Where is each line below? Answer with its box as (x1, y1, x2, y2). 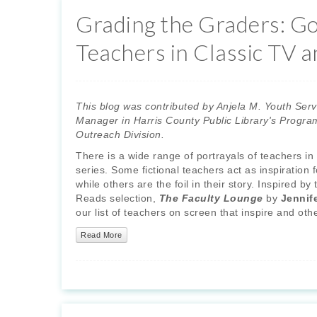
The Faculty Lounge (158, 192, 263, 204)
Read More (81, 230, 122, 239)
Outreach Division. (76, 129, 164, 141)
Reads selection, (76, 192, 159, 204)
